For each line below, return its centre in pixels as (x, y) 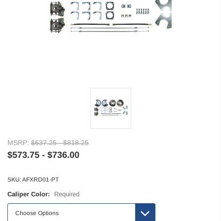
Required (67, 194)
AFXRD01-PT (40, 180)
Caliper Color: (30, 194)
